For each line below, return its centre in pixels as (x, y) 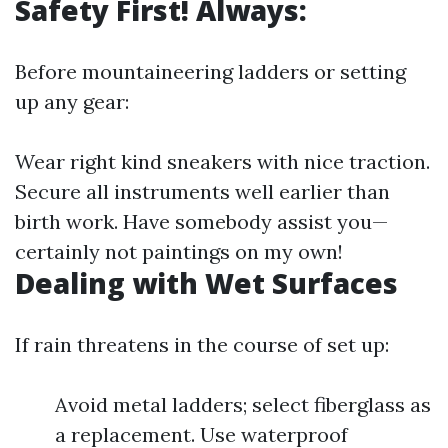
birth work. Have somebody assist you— (201, 221)
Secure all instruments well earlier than (202, 191)
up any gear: (72, 101)
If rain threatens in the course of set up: (202, 344)
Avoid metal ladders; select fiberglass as (243, 404)
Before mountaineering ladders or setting (210, 71)
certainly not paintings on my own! (179, 251)
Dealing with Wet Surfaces (206, 283)
